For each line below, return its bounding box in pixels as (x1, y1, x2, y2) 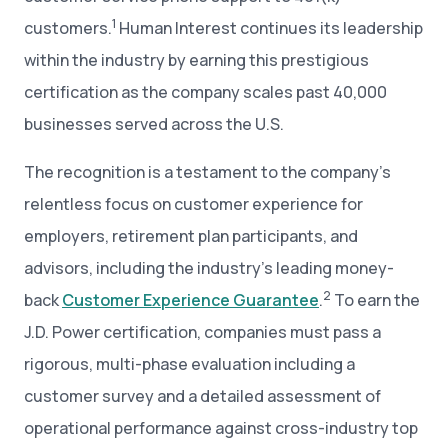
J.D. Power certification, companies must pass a (24, 320, 381, 343)
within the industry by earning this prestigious (24, 48, 369, 71)
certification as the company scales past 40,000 (24, 80, 387, 103)
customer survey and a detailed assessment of (24, 384, 381, 407)
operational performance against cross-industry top (24, 416, 418, 439)
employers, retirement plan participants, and (24, 224, 358, 247)
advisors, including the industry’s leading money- (24, 256, 394, 279)
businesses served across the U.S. (24, 112, 287, 135)
